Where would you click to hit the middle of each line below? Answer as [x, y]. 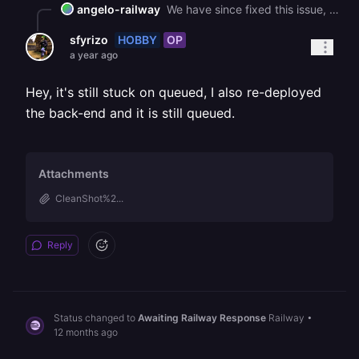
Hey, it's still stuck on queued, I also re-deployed [173, 92]
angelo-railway [119, 9]
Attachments [74, 173]
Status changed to [96, 318]
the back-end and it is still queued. [130, 113]
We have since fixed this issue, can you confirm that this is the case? [334, 9]
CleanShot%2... [89, 198]
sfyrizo [89, 40]
